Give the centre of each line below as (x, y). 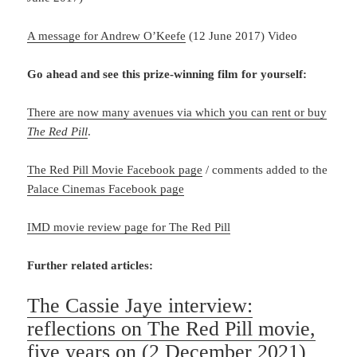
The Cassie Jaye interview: (140, 305)
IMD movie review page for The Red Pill (129, 227)
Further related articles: (90, 265)
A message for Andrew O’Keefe (107, 35)
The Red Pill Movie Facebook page (115, 169)
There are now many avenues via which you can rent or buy (177, 112)
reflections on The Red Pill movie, (172, 328)
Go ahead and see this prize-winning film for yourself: (167, 74)
